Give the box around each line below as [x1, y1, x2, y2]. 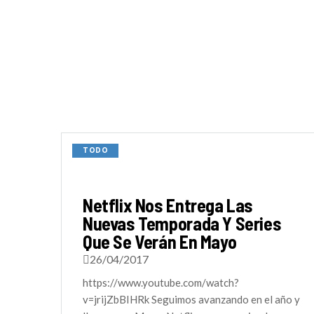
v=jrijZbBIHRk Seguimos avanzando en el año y [83, 293, 300, 306]
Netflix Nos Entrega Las [83, 194, 254, 216]
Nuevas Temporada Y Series [83, 212, 282, 234]
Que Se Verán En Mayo [83, 231, 237, 252]
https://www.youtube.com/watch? [83, 276, 239, 289]
